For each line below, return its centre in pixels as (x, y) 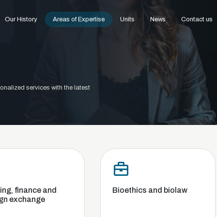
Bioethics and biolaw (93, 190)
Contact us (197, 19)
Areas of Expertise (78, 19)
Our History (21, 19)
